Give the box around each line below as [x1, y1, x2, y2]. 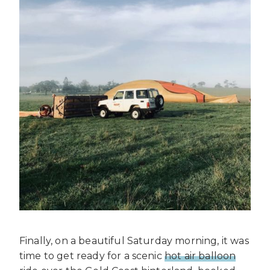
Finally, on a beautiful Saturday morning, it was [19, 235, 249, 247]
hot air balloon [164, 250, 236, 262]
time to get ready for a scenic [19, 250, 165, 262]
